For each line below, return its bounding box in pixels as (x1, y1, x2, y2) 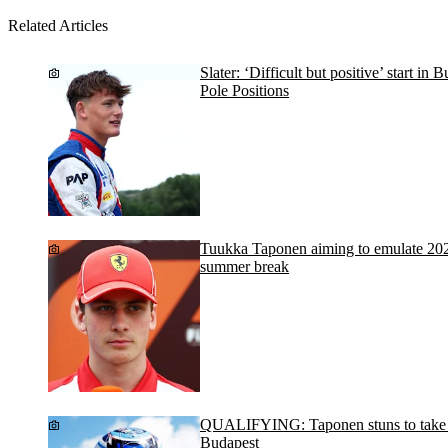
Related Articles (8, 16, 108, 34)
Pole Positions (200, 82, 289, 100)
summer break (200, 258, 289, 276)
